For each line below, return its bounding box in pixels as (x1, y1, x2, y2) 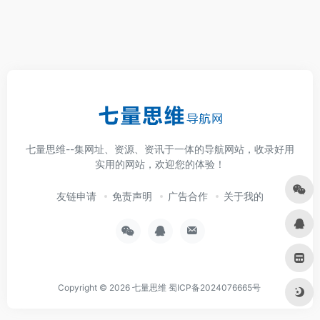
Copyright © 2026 (57, 282, 132, 293)
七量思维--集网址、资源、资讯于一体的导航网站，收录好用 (26, 143, 294, 155)
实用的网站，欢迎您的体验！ (95, 158, 225, 170)
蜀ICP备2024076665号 (168, 282, 261, 293)
